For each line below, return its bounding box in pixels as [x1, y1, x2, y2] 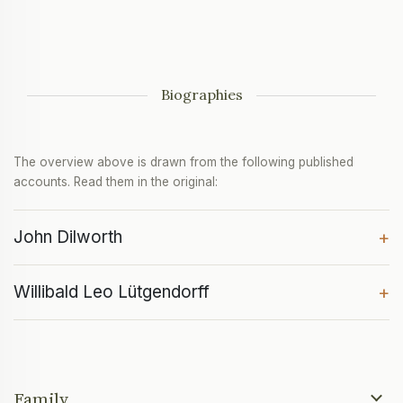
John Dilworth [13, 227, 122, 248]
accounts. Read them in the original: [13, 175, 218, 190]
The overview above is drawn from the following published [13, 155, 354, 170]
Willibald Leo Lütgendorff [13, 282, 210, 303]
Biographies [160, 85, 243, 104]
